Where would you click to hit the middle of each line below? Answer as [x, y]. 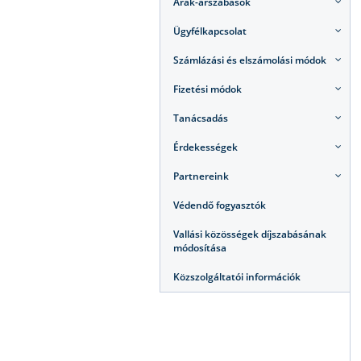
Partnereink [201, 176]
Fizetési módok [207, 89]
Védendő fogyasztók [220, 205]
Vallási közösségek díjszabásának [250, 234]
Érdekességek [205, 147]
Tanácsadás [201, 118]
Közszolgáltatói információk [237, 277]
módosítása [200, 248]
